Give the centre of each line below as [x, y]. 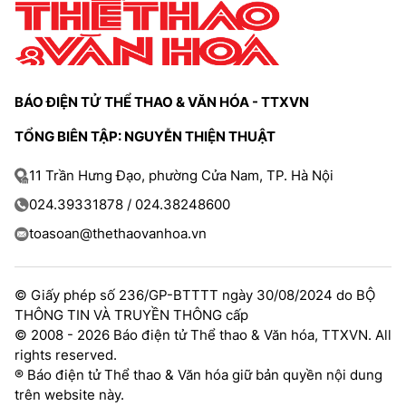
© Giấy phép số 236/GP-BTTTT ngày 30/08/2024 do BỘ [195, 295]
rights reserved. [66, 355]
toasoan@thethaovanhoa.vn [118, 233]
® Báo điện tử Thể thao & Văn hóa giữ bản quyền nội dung [198, 375]
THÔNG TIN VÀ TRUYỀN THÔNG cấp [131, 315]
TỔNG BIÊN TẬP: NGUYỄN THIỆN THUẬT [145, 136]
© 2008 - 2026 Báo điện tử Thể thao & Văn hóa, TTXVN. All [203, 335]
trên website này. [69, 395]
